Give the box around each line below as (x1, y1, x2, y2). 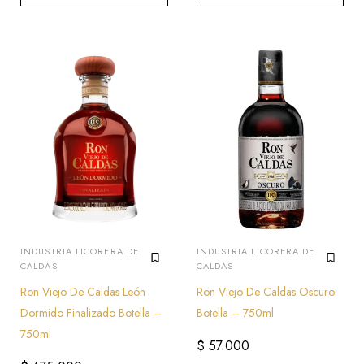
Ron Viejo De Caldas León (20, 283, 145, 300)
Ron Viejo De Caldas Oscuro (196, 283, 335, 300)
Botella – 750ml (196, 304, 274, 321)
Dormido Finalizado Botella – (20, 304, 162, 321)
